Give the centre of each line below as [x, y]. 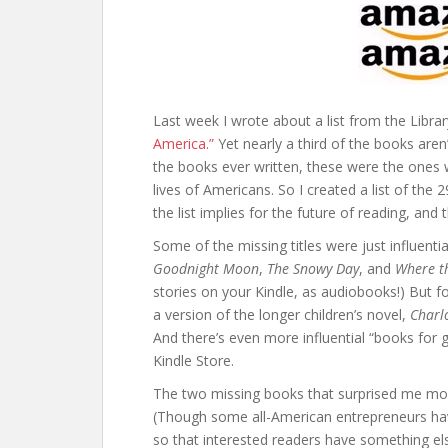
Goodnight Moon [206, 268]
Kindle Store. [193, 360]
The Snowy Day [313, 268]
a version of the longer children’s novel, [281, 314]
